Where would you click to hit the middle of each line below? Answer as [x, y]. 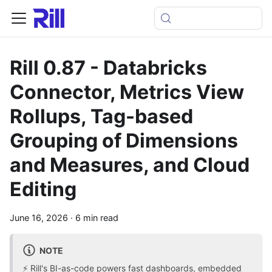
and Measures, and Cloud [130, 165]
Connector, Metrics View [127, 92]
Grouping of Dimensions [124, 141]
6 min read [97, 218]
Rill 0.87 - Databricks [108, 68]
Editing [43, 189]
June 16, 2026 [39, 218]
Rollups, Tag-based [101, 116]
